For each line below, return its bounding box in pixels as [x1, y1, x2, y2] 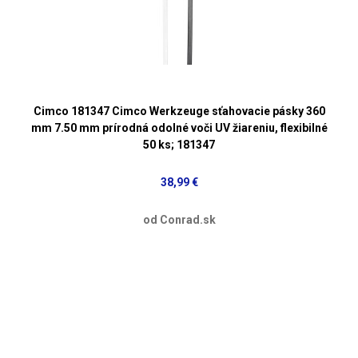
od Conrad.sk [142, 213, 216, 226]
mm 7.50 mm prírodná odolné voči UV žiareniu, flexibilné [30, 121, 328, 134]
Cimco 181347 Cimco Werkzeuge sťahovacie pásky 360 [33, 104, 325, 117]
